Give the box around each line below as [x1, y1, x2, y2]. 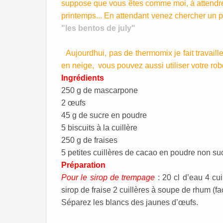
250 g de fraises [61, 136, 117, 144]
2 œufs [61, 99, 88, 107]
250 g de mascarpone [61, 86, 138, 95]
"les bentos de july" [61, 24, 135, 32]
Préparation [61, 161, 106, 169]
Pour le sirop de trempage [61, 173, 155, 182]
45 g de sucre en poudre [61, 111, 149, 119]
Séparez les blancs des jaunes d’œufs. [61, 198, 198, 207]
